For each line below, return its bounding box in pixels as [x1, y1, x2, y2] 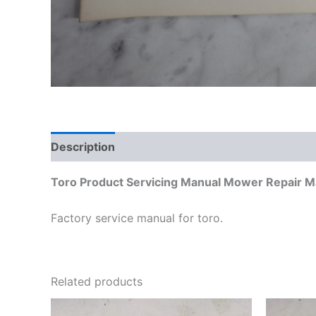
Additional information [130, 139, 253, 154]
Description [51, 139, 115, 154]
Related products [51, 274, 142, 289]
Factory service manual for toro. [51, 211, 223, 226]
